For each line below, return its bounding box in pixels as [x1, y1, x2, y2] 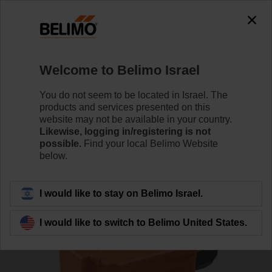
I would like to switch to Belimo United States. [39, 217, 247, 228]
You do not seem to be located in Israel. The [39, 89, 228, 100]
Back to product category [27, 183, 134, 193]
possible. [39, 138, 81, 149]
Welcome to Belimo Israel [39, 62, 200, 78]
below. [39, 150, 67, 161]
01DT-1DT [15, 69, 70, 83]
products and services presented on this [39, 101, 210, 112]
